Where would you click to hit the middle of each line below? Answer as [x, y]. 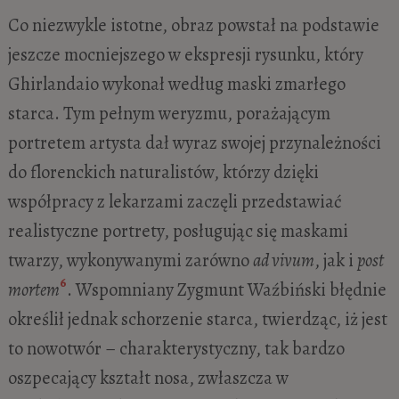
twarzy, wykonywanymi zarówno [130, 261]
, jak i [335, 261]
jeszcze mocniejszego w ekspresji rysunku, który [185, 55]
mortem [33, 290]
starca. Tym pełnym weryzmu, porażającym [169, 114]
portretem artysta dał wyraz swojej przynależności [194, 143]
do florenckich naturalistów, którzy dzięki [163, 172]
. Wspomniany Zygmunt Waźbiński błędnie [226, 290]
